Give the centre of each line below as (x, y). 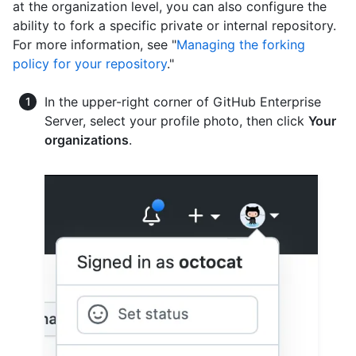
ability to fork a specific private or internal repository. (174, 25)
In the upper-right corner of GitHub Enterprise (183, 102)
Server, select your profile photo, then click (176, 121)
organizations (87, 140)
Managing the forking (241, 44)
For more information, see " (95, 44)
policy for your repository (90, 64)
